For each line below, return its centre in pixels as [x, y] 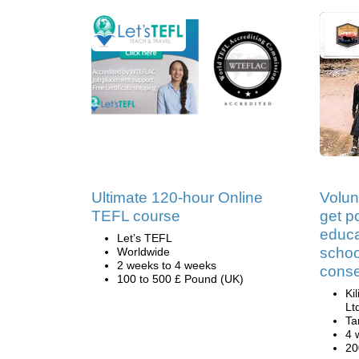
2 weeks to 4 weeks [167, 265]
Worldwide [143, 252]
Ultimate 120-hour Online [177, 198]
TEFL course [136, 216]
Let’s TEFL [145, 238]
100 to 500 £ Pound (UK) [180, 279]
